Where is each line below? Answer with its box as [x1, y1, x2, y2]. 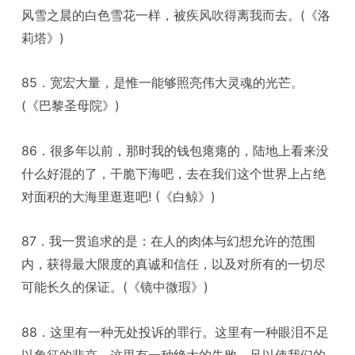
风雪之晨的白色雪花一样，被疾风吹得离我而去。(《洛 [21, 6, 331, 23]
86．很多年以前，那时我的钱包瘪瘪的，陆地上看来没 [21, 142, 330, 158]
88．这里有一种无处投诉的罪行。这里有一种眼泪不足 [21, 323, 330, 340]
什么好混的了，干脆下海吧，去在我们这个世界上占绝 [21, 165, 326, 181]
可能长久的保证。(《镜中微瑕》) [21, 279, 209, 296]
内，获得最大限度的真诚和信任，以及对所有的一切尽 [21, 256, 326, 273]
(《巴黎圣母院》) [21, 97, 120, 114]
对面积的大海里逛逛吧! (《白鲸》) [21, 188, 216, 204]
